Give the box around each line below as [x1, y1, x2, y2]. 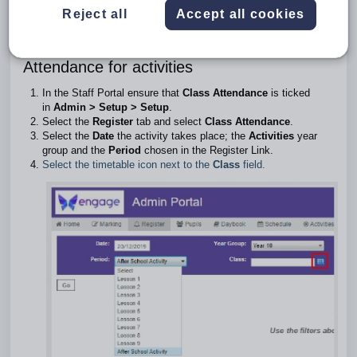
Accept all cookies [175, 6, 305, 21]
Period [108, 144, 141, 156]
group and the [42, 144, 108, 156]
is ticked [268, 87, 310, 99]
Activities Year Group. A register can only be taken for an [23, 5, 307, 17]
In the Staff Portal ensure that [42, 87, 182, 99]
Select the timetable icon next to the [42, 159, 213, 171]
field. [240, 159, 265, 171]
